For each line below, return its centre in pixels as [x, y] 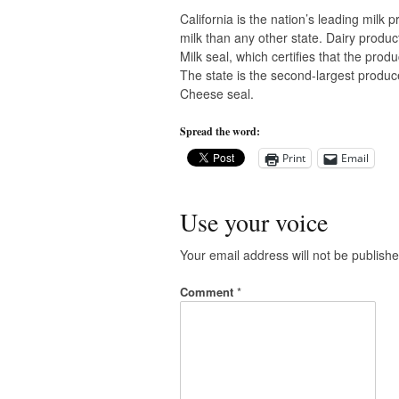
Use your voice [254, 222]
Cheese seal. [217, 94]
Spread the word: [220, 132]
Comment [208, 292]
